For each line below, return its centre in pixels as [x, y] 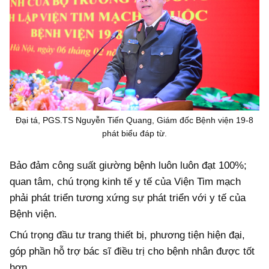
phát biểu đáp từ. [134, 134]
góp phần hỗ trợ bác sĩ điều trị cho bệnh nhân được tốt [132, 252]
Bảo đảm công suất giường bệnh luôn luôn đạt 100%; [128, 165]
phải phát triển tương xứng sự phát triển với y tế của [128, 198]
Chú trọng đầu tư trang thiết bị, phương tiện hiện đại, [127, 235]
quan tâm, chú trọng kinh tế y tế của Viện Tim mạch [125, 181]
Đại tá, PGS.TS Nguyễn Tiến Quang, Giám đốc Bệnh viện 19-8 [134, 120]
